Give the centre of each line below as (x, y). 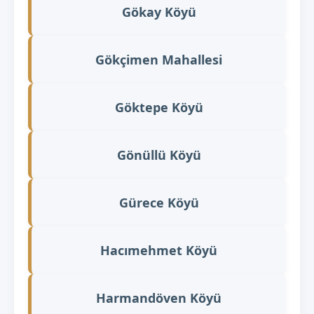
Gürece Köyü (159, 202)
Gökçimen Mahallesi (159, 59)
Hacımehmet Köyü (159, 250)
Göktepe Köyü (159, 107)
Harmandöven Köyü (159, 298)
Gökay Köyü (159, 12)
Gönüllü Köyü (159, 155)
